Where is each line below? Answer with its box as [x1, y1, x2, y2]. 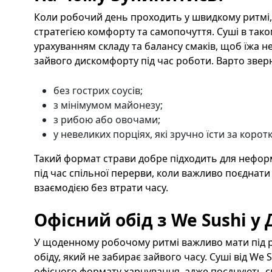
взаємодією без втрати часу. [34, 180, 168, 194]
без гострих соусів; [53, 83, 145, 97]
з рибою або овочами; [53, 112, 163, 126]
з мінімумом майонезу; [53, 98, 165, 112]
